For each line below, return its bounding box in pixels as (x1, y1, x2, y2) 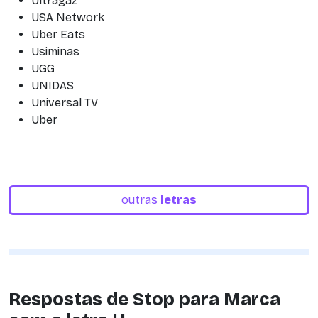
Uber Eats (31, 28, 85, 41)
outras (121, 193, 160, 207)
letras (160, 193, 197, 207)
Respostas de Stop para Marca (9, 289, 280, 310)
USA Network (31, 11, 104, 24)
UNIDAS (31, 79, 74, 92)
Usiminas (31, 45, 79, 58)
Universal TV (31, 96, 98, 109)
